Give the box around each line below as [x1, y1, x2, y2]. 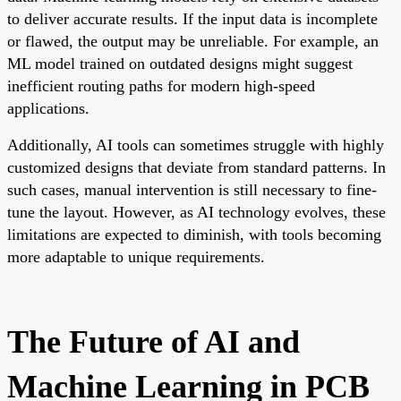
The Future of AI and [7, 323, 300, 360]
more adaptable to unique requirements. [7, 247, 265, 266]
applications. [7, 98, 90, 117]
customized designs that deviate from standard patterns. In [7, 158, 386, 176]
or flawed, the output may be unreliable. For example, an [7, 31, 379, 50]
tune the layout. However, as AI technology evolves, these [7, 202, 386, 221]
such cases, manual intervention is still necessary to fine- [7, 180, 377, 199]
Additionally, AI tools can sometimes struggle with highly [7, 135, 384, 154]
